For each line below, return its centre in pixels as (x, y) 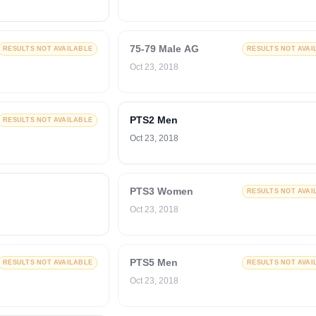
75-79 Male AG (164, 49)
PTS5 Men (154, 262)
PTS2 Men (154, 120)
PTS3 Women (162, 191)
